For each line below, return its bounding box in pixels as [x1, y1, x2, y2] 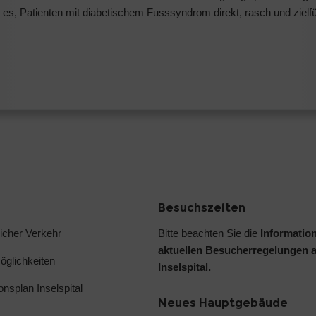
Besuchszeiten [158, 200, 245, 214]
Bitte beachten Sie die [158, 226, 260, 239]
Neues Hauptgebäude [158, 296, 288, 310]
